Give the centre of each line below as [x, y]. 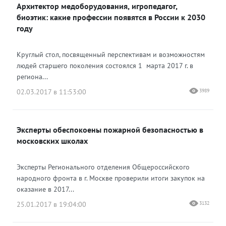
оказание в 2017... [45, 189]
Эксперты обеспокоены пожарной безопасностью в [110, 130]
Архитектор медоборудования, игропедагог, [97, 6]
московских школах [52, 141]
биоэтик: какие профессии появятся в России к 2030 [111, 17]
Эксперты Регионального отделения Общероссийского [103, 167]
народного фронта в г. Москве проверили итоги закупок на [111, 178]
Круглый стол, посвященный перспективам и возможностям [111, 54]
